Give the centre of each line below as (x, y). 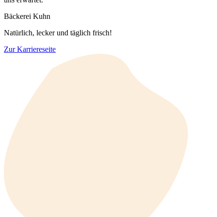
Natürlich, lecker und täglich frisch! (58, 32)
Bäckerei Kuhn (27, 16)
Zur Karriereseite (30, 49)
